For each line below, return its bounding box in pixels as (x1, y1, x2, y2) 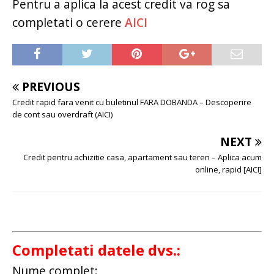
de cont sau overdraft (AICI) (12, 109, 113, 120)
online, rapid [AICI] (195, 164, 262, 176)
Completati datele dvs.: (12, 239, 180, 260)
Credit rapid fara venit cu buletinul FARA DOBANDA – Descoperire (12, 97, 251, 108)
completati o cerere (12, 14, 125, 31)
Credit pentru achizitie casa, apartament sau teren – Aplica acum (23, 152, 262, 163)
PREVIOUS (22, 78, 80, 95)
